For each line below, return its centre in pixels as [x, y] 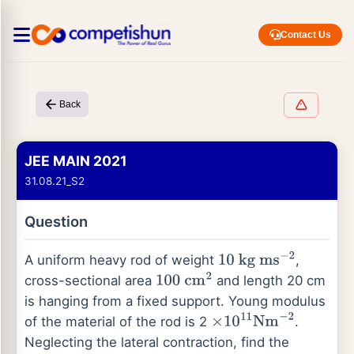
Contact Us [306, 35]
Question [56, 221]
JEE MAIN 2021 [76, 161]
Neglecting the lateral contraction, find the [157, 342]
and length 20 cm [269, 281]
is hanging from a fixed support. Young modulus [175, 301]
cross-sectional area [90, 281]
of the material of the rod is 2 [118, 322]
